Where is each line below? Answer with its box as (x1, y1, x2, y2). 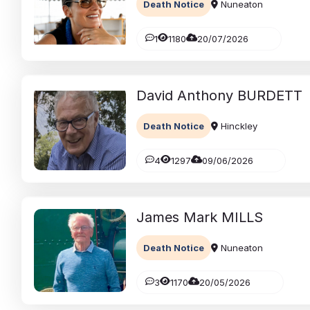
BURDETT (237, 86, 302, 104)
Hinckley (217, 120, 257, 131)
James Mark (136, 208, 217, 226)
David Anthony (136, 86, 233, 104)
